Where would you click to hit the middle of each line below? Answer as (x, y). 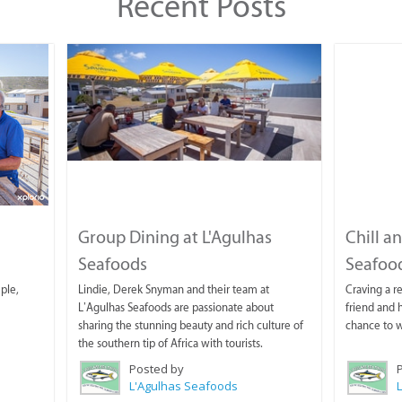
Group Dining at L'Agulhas (175, 237)
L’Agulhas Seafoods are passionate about (176, 308)
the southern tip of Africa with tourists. (171, 344)
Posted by (157, 369)
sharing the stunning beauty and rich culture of (191, 326)
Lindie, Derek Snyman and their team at (174, 290)
